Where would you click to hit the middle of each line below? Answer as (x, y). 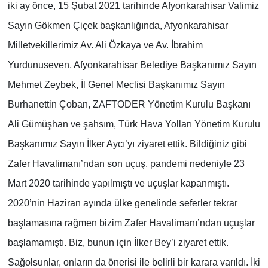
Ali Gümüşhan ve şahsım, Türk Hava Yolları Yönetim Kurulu (134, 124)
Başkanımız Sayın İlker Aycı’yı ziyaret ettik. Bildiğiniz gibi (127, 144)
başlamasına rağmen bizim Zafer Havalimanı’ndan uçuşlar (131, 223)
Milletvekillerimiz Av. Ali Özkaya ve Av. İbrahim (105, 45)
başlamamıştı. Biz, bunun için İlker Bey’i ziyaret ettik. (118, 243)
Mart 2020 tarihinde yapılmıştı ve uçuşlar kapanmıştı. (118, 184)
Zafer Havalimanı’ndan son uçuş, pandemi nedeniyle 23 (126, 164)
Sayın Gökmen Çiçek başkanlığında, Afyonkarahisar (118, 26)
